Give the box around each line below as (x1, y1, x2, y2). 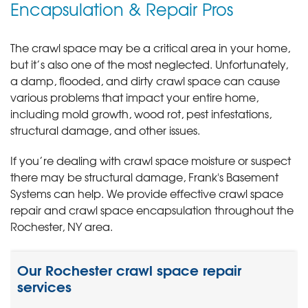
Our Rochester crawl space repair (17, 258, 241, 280)
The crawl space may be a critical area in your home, (10, 39, 290, 56)
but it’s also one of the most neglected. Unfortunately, (10, 56, 288, 73)
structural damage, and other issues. (10, 122, 200, 139)
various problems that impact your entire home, (10, 89, 258, 106)
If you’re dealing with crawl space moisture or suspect (10, 152, 291, 169)
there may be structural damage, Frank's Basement (10, 168, 278, 186)
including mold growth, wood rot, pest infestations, (10, 105, 272, 122)
